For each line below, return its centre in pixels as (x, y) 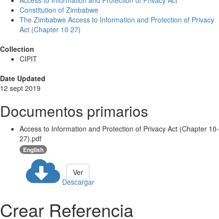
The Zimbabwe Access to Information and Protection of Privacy (117, 20)
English (33, 149)
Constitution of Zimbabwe (59, 10)
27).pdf (31, 139)
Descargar (78, 182)
